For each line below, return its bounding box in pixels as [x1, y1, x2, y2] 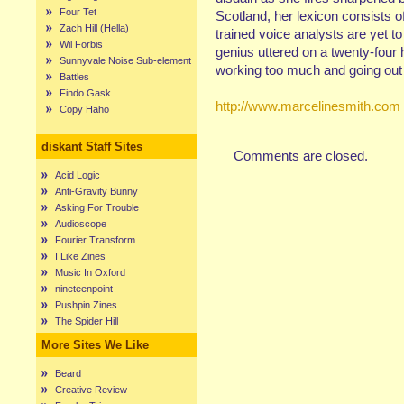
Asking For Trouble [55, 202, 139, 213]
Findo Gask [60, 87, 111, 98]
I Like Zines [55, 251, 106, 262]
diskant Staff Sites [41, 140, 142, 153]
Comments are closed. [234, 148, 368, 163]
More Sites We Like [41, 338, 149, 352]
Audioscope [55, 218, 106, 229]
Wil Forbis [60, 39, 103, 50]
